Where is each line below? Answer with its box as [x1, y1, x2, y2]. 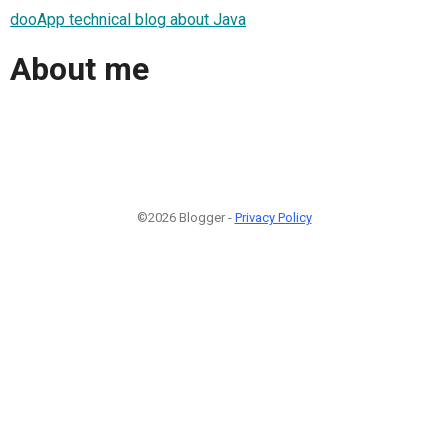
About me [10, 50, 149, 89]
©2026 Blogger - [136, 209, 235, 225]
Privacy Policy [234, 209, 312, 225]
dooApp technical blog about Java [10, 9, 246, 29]
